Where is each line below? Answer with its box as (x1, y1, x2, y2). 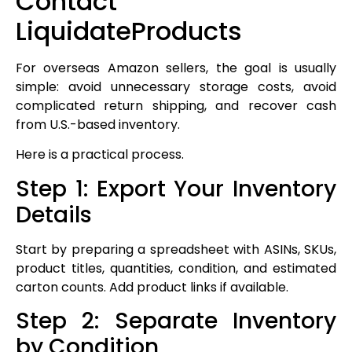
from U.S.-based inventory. (16, 115, 180, 134)
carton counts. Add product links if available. (16, 277, 288, 296)
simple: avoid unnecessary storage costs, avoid (16, 78, 336, 97)
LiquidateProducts (16, 13, 242, 49)
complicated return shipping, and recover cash (16, 97, 336, 115)
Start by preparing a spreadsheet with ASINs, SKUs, (16, 240, 336, 258)
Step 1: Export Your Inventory (16, 173, 336, 204)
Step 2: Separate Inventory (16, 306, 336, 337)
